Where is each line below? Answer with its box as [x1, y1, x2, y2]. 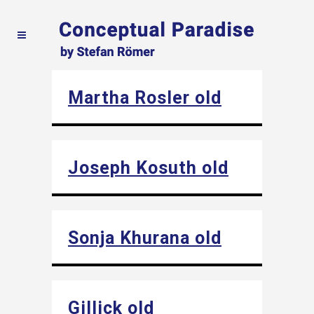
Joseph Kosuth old [68, 158, 228, 178]
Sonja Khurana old [68, 228, 221, 248]
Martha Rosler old [68, 88, 221, 108]
